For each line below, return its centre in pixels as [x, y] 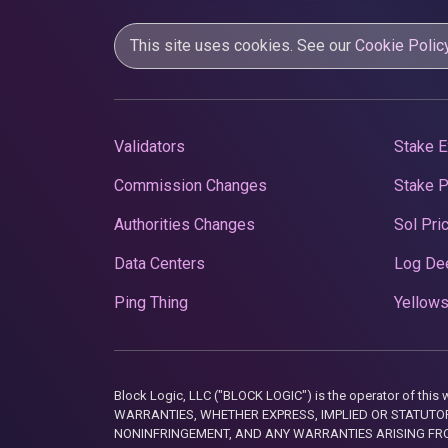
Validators [149, 146]
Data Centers [159, 263]
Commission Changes [190, 185]
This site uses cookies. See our [242, 45]
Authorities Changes [184, 224]
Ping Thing [151, 302]
